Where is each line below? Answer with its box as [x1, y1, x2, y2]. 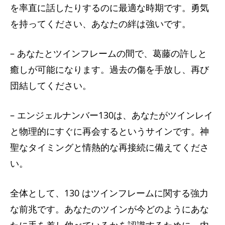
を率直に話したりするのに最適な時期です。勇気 [10, 1, 209, 14]
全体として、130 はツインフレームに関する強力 [10, 186, 208, 199]
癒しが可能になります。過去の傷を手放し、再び [10, 63, 209, 75]
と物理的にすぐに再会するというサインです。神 [10, 125, 209, 137]
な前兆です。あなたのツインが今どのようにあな [10, 202, 209, 215]
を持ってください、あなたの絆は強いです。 [10, 17, 191, 30]
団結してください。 [10, 79, 91, 91]
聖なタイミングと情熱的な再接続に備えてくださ [10, 141, 209, 153]
